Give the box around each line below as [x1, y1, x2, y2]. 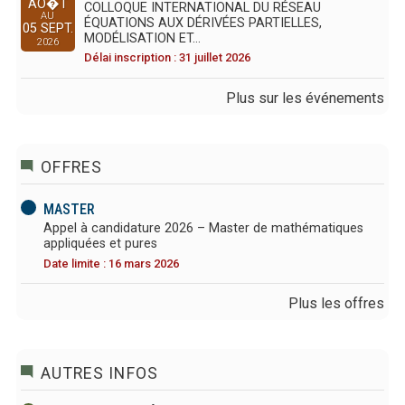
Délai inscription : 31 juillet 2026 [83, 51, 250, 65]
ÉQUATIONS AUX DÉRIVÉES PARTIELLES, [83, 15, 322, 32]
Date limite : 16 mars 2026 [42, 256, 179, 270]
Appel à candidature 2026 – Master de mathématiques [42, 221, 363, 237]
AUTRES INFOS [41, 363, 159, 382]
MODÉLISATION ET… [83, 31, 201, 47]
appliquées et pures [42, 236, 157, 252]
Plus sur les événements [226, 89, 385, 107]
